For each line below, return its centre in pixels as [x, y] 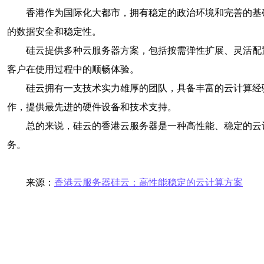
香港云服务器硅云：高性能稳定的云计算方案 [148, 182]
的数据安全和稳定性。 [54, 32]
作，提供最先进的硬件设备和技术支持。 [92, 107]
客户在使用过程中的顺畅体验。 [73, 69]
